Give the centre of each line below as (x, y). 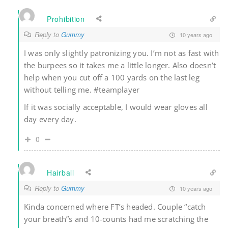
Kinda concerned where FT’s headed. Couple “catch (115, 207)
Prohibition (66, 19)
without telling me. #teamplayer (82, 90)
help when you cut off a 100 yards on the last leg (112, 78)
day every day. (50, 119)
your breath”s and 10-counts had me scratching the (116, 219)
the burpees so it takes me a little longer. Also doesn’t (120, 65)
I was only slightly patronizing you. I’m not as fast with (122, 53)
